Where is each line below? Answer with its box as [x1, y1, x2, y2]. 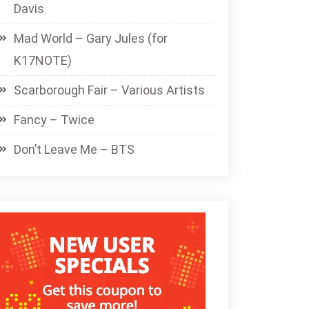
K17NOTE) [14, 53, 72, 68]
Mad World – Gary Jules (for [14, 31, 168, 46]
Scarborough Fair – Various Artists [14, 83, 205, 98]
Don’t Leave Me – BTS [14, 142, 134, 157]
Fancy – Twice [14, 112, 94, 128]
